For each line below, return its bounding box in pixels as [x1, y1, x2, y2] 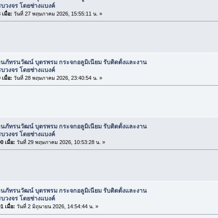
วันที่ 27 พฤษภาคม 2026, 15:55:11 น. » [12, 10, 102, 17]
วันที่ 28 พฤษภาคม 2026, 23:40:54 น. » [12, 74, 102, 81]
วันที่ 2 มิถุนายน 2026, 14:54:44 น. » [15, 203, 98, 210]
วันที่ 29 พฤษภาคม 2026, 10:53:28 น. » [15, 139, 105, 145]
